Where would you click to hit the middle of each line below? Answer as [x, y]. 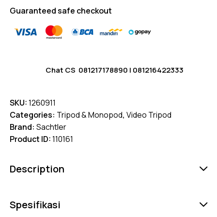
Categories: [33, 115]
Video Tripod [149, 115]
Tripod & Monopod [90, 115]
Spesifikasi [35, 204]
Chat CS [62, 70]
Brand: [23, 127]
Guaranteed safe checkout [61, 10]
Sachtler [51, 127]
